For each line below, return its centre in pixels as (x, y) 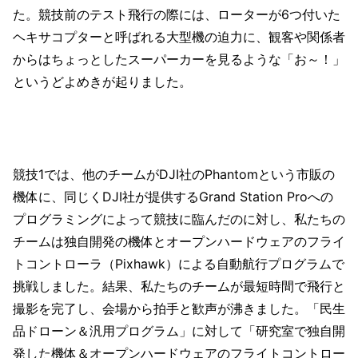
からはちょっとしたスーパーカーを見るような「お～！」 (179, 59)
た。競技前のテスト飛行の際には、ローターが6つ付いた (177, 14)
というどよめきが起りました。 (102, 81)
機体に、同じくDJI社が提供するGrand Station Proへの (173, 196)
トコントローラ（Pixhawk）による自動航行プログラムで (179, 263)
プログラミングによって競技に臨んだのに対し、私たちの (179, 219)
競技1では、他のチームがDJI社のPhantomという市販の (174, 174)
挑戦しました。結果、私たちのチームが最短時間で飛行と (179, 286)
